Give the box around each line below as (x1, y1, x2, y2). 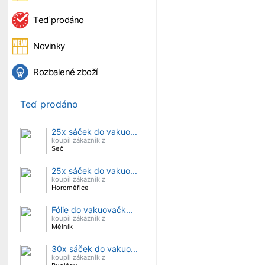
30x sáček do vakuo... (51, 244, 138, 254)
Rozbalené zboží (33, 66, 98, 77)
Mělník (51, 222, 73, 231)
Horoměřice (51, 183, 89, 192)
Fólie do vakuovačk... (51, 205, 133, 215)
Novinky (33, 40, 65, 51)
